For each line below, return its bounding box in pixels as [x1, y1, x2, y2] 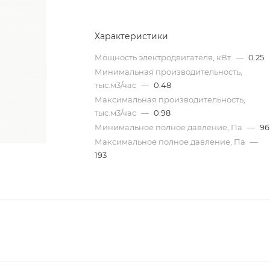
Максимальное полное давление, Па [95, 137, 248, 146]
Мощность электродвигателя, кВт [95, 52, 233, 62]
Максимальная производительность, [95, 95, 246, 104]
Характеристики [95, 31, 169, 42]
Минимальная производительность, [95, 67, 243, 77]
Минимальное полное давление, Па [95, 122, 245, 132]
